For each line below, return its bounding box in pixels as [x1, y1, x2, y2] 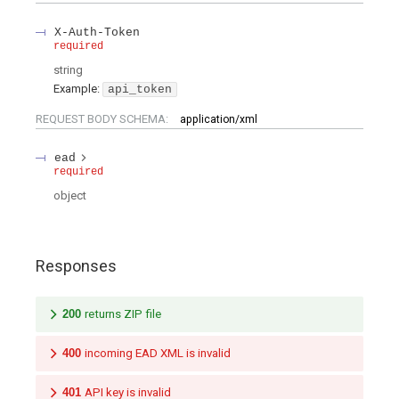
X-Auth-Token [54, 26, 140, 39]
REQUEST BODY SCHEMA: [36, 112, 171, 126]
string [53, 63, 83, 77]
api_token [108, 82, 172, 96]
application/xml [180, 113, 257, 126]
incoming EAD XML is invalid [85, 346, 231, 360]
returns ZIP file [85, 306, 161, 321]
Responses [36, 256, 117, 276]
